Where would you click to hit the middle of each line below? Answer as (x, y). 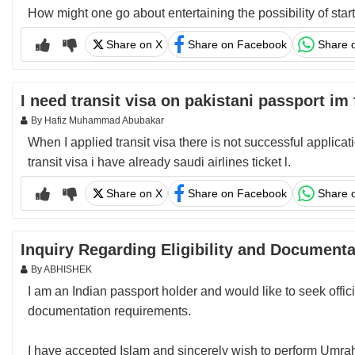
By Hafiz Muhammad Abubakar (97, 120)
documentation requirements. (109, 311)
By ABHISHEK (61, 269)
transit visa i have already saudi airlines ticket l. (159, 162)
